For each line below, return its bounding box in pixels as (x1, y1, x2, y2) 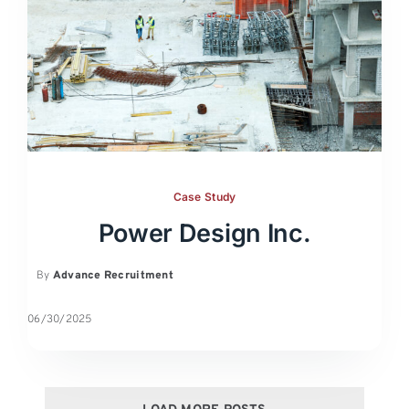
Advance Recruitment (52, 267, 173, 283)
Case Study (173, 189, 236, 204)
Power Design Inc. (98, 217, 311, 248)
